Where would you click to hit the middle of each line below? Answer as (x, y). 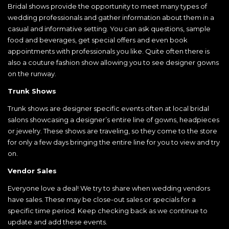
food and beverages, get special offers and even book (98, 40)
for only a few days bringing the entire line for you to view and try (114, 142)
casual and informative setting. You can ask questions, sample (109, 29)
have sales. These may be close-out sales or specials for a (102, 200)
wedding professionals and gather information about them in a (111, 18)
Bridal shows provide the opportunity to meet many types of (107, 6)
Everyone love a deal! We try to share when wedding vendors (109, 188)
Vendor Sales (32, 171)
